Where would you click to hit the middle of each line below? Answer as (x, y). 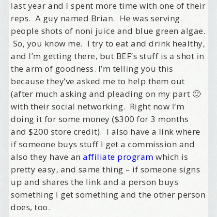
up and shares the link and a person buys (95, 182)
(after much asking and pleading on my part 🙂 (106, 94)
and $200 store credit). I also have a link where (106, 132)
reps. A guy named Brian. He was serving (95, 18)
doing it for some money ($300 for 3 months (100, 119)
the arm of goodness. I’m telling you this (92, 69)
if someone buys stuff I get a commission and (103, 144)
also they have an (47, 157)
